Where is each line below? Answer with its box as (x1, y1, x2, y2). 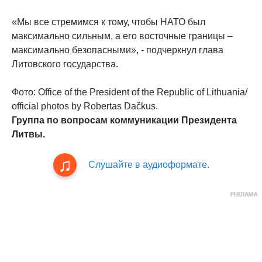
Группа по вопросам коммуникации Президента (12, 115, 237, 126)
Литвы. (12, 129, 45, 140)
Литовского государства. (12, 59, 118, 70)
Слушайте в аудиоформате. (88, 160, 209, 170)
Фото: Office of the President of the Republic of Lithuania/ (12, 87, 247, 98)
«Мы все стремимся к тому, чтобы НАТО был (12, 17, 205, 27)
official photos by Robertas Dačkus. (12, 101, 158, 112)
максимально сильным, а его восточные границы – (12, 31, 233, 42)
